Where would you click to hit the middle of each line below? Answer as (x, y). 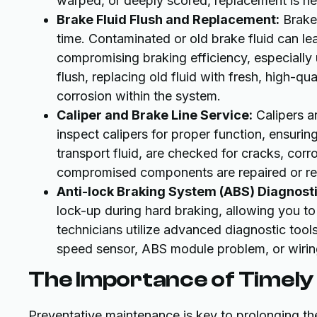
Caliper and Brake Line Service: (155, 115)
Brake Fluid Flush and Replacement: (168, 20)
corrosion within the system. (139, 96)
